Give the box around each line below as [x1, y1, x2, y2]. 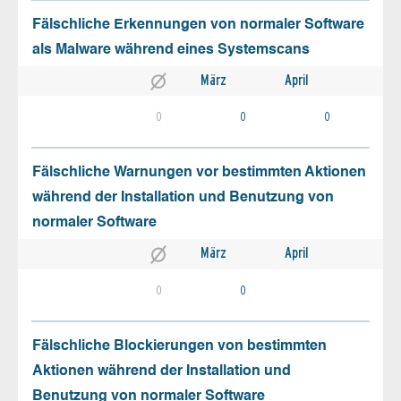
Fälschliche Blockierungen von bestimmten [32, 338, 327, 354]
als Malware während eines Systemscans [32, 43, 310, 58]
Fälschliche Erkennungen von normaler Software [32, 18, 364, 33]
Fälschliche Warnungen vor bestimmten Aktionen [32, 166, 366, 181]
